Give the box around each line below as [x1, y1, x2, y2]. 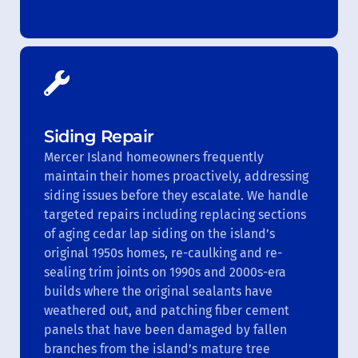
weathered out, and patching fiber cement [44, 302, 289, 318]
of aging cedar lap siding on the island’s [44, 225, 275, 241]
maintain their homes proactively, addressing [44, 168, 308, 184]
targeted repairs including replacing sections [44, 206, 306, 222]
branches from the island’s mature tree [44, 340, 270, 356]
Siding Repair [44, 125, 154, 146]
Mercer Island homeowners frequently [44, 149, 264, 165]
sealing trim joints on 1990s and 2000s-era [44, 264, 286, 280]
